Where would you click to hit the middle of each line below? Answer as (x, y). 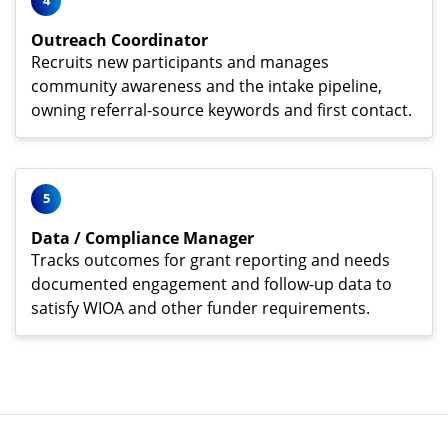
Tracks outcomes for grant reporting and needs (210, 259)
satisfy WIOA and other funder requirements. (200, 307)
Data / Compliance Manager (142, 237)
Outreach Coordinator (119, 39)
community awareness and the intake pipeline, (206, 85)
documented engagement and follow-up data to (211, 283)
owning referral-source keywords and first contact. (221, 109)
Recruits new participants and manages (180, 61)
